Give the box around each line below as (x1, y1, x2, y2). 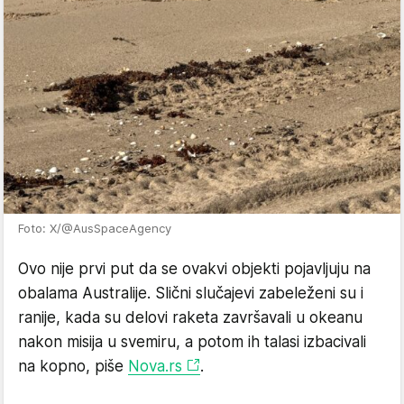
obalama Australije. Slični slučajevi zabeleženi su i (18, 283, 363, 302)
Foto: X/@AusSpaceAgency (18, 220, 171, 235)
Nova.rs (128, 356, 182, 375)
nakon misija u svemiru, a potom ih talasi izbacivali (18, 332, 366, 351)
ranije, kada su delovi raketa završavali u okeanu (18, 308, 363, 326)
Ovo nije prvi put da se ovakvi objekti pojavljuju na (18, 259, 371, 278)
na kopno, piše (18, 356, 128, 375)
